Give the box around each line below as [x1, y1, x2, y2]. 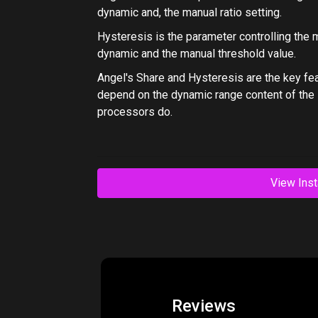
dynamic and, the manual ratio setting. [97, 6, 282, 19]
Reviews [172, 296, 236, 316]
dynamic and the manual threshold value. [97, 47, 296, 60]
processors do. [97, 105, 172, 119]
